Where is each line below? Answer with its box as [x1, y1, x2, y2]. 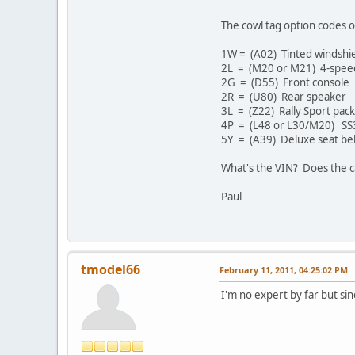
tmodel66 [81, 261, 140, 279]
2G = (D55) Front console [221, 75, 349, 90]
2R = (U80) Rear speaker [221, 90, 346, 105]
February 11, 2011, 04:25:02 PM [219, 264, 348, 277]
